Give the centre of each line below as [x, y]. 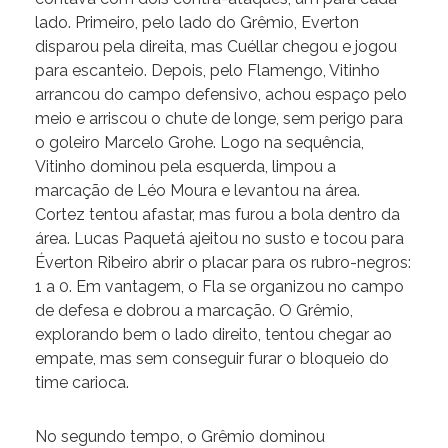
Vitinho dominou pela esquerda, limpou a [185, 167]
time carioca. [82, 383]
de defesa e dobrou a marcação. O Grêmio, [194, 311]
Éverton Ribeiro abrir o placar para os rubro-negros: [223, 263]
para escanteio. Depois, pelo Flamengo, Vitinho [207, 71]
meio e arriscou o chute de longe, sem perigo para [219, 119]
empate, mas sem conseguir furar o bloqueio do [212, 359]
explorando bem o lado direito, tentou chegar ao [213, 335]
